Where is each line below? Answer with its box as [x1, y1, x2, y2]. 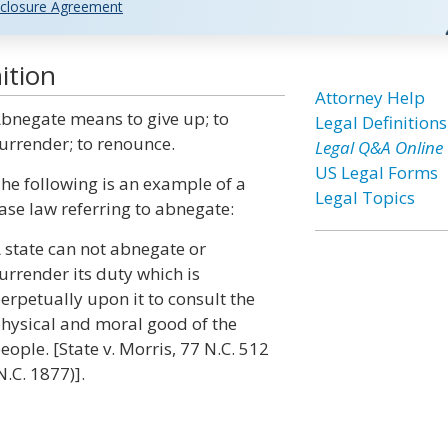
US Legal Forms [314, 161, 438, 184]
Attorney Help [314, 86, 425, 109]
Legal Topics [314, 186, 415, 209]
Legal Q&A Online [314, 136, 443, 159]
